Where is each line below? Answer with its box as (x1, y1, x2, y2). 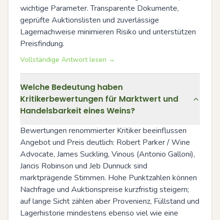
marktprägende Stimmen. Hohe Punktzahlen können (20, 172, 197, 183)
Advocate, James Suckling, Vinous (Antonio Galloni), (20, 149, 195, 160)
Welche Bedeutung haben (20, 82, 123, 93)
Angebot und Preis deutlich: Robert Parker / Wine (20, 137, 190, 148)
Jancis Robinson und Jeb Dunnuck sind (20, 161, 147, 171)
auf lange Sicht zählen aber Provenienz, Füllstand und (20, 196, 199, 207)
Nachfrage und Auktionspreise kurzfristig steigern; (20, 184, 189, 195)
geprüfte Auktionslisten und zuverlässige (20, 15, 159, 26)
